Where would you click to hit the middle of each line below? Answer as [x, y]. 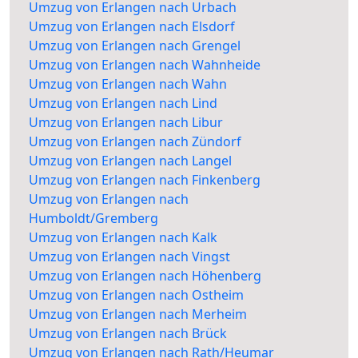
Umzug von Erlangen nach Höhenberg [145, 276]
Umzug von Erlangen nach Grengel [135, 46]
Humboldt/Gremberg [93, 219]
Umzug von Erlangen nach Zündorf [135, 142]
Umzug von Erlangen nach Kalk [123, 238]
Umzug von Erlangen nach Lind [123, 103]
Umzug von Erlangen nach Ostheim [136, 295]
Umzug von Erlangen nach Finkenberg [145, 180]
